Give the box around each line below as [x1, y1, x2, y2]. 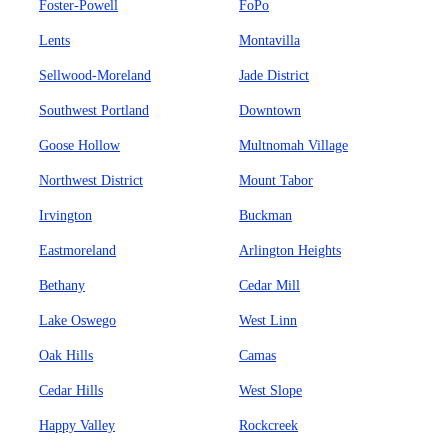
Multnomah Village [239, 138, 348, 153]
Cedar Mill [239, 278, 300, 293]
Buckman [239, 208, 292, 223]
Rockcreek [239, 418, 298, 433]
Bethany [39, 278, 85, 293]
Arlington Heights [239, 243, 341, 258]
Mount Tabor [239, 173, 313, 188]
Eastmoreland [39, 243, 116, 258]
